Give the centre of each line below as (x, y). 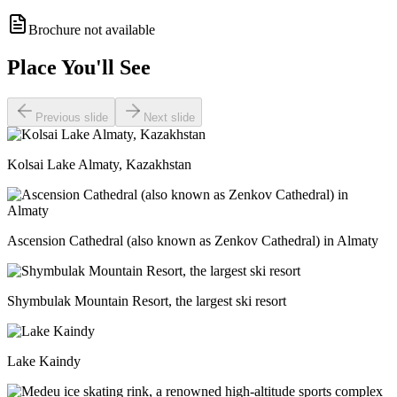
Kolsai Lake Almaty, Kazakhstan (99, 164)
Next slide (169, 117)
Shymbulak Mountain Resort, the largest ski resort (147, 300)
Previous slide (72, 117)
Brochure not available (92, 30)
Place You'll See (79, 68)
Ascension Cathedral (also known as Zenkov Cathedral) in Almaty (193, 240)
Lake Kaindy (44, 361)
